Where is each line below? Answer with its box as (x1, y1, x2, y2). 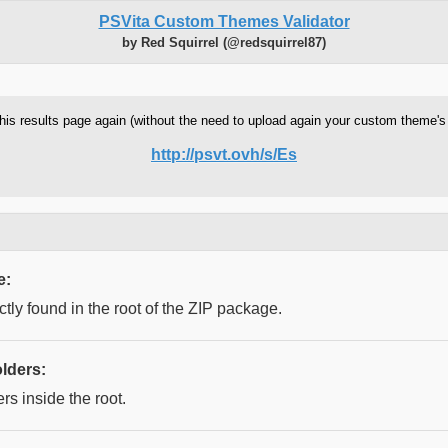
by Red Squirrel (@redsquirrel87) (122, 35, 326, 51)
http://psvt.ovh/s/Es (151, 146, 297, 164)
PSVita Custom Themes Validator (98, 13, 350, 31)
